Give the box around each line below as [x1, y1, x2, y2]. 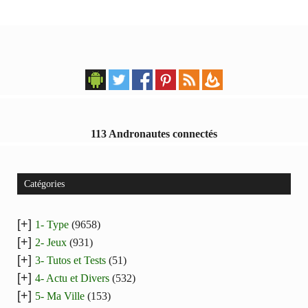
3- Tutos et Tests [35, 254, 106, 267]
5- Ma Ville [35, 290, 85, 302]
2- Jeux [35, 236, 67, 249]
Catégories [24, 179, 65, 190]
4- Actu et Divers [35, 272, 109, 285]
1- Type [35, 219, 69, 231]
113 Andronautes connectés [91, 128, 217, 140]
